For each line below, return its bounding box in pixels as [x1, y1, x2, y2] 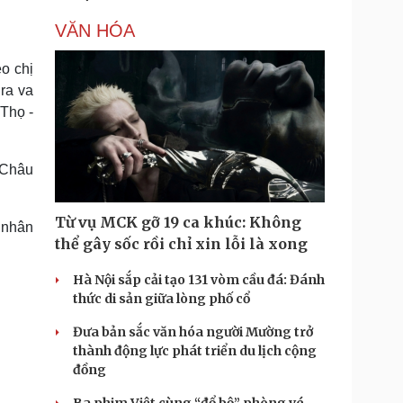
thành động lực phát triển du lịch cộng [73, 343, 317, 359]
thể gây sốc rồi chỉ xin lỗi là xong [55, 235, 308, 253]
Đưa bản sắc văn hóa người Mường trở [73, 324, 313, 340]
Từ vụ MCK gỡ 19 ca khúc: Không [55, 213, 301, 231]
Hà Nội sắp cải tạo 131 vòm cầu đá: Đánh [73, 272, 325, 288]
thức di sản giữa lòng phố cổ [73, 291, 250, 307]
